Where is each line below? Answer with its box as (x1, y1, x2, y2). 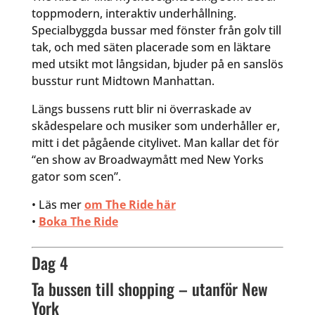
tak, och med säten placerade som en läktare (31, 39, 271, 56)
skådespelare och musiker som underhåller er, (31, 118, 280, 134)
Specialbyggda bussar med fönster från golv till (31, 22, 281, 39)
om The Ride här (84, 197, 176, 213)
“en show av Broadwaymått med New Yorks (31, 152, 264, 168)
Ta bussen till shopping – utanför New (31, 277, 268, 302)
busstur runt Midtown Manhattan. (31, 73, 214, 89)
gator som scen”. (31, 169, 121, 185)
